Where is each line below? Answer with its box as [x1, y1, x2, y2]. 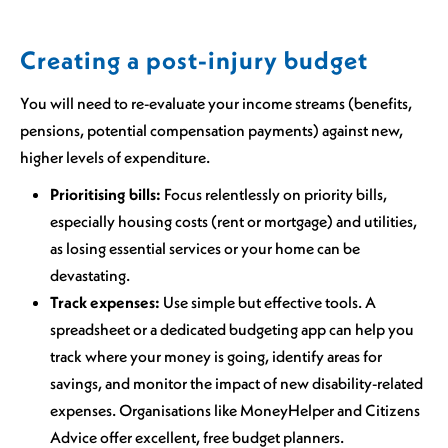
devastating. [50, 264, 130, 285]
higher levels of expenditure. [20, 147, 210, 168]
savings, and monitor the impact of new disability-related [50, 372, 423, 393]
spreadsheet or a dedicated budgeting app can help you [50, 318, 414, 339]
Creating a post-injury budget [20, 44, 368, 77]
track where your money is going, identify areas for [50, 345, 382, 366]
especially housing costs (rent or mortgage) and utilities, [50, 210, 417, 231]
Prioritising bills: [50, 183, 161, 204]
